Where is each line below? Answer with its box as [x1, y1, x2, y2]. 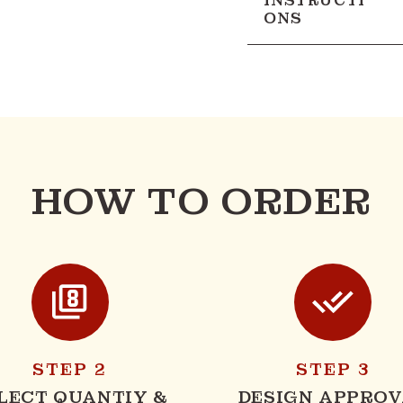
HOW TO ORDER [31, 176, 372, 226]
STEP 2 [32, 358, 108, 380]
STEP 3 [295, 358, 371, 380]
